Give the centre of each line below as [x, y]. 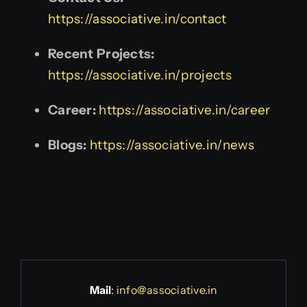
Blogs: [67, 145]
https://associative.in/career [185, 110]
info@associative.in [167, 290]
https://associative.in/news [172, 145]
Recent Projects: [101, 53]
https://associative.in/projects [140, 75]
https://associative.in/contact [137, 19]
